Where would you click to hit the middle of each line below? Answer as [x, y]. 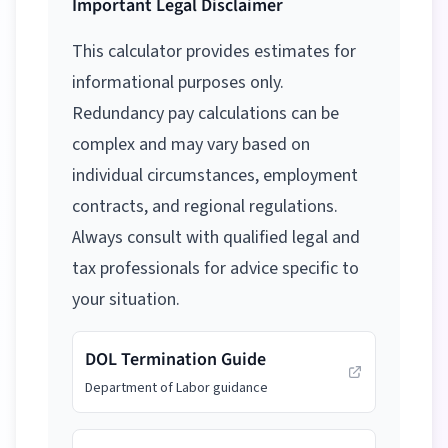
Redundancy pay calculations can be [205, 113]
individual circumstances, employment [215, 175]
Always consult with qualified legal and [216, 237]
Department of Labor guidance [176, 388]
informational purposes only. [178, 82]
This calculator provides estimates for [214, 51]
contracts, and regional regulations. [205, 206]
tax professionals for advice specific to [215, 268]
